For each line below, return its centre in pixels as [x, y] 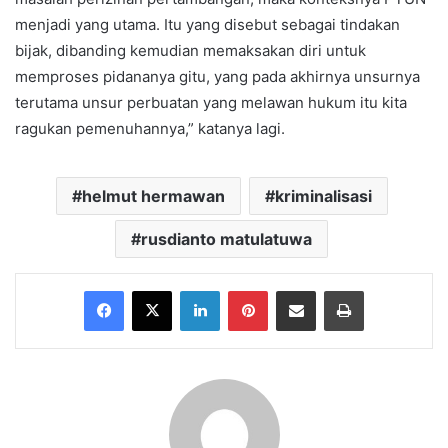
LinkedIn [245, 289]
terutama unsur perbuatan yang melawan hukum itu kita [211, 102]
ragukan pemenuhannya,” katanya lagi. [150, 128]
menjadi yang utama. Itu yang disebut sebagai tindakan [207, 24]
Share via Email [331, 289]
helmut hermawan [153, 195]
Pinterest [295, 289]
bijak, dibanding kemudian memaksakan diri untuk [190, 50]
